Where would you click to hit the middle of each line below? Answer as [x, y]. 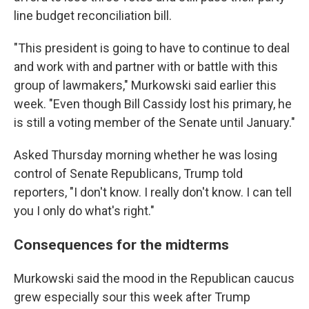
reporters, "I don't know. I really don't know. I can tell [153, 192]
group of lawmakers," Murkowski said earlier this [145, 85]
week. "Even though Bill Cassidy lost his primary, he [153, 104]
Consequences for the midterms [121, 245]
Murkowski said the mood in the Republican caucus [154, 278]
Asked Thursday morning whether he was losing [146, 155]
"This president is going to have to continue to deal [152, 48]
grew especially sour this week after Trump [132, 297]
